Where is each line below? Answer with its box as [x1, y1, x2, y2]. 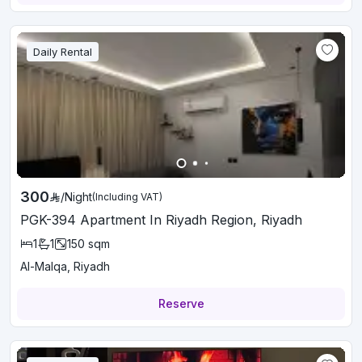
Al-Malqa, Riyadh [20, 259, 110, 273]
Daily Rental [33, 45, 92, 58]
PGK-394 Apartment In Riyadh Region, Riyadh [20, 212, 302, 228]
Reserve [158, 297, 204, 310]
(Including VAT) [92, 191, 162, 203]
